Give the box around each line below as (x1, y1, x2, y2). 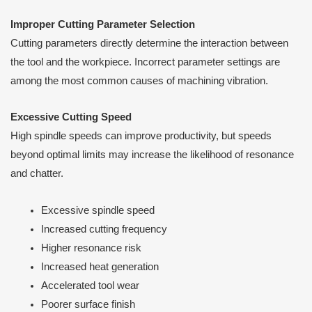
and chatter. (10, 168, 63, 180)
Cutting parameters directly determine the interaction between (10, 37, 288, 49)
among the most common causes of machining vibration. (10, 75, 268, 86)
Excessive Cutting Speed (10, 111, 132, 123)
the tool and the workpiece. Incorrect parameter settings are (10, 56, 280, 68)
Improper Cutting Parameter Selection (10, 18, 195, 30)
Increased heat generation (40, 260, 159, 272)
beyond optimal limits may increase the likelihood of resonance (10, 149, 294, 161)
